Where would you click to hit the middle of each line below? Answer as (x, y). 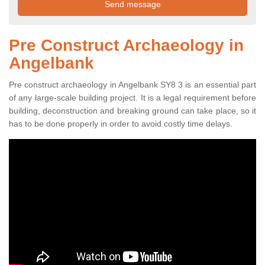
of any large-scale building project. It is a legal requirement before (132, 98)
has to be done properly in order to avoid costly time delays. (121, 124)
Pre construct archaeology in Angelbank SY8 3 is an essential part (132, 85)
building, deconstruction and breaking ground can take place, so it (132, 111)
